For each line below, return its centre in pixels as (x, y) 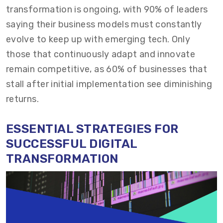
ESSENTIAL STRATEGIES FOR (92, 129)
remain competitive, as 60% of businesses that (107, 69)
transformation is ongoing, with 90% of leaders (107, 9)
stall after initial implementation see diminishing (109, 84)
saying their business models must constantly (104, 24)
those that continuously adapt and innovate (101, 54)
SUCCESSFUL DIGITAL (72, 144)
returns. (22, 99)
